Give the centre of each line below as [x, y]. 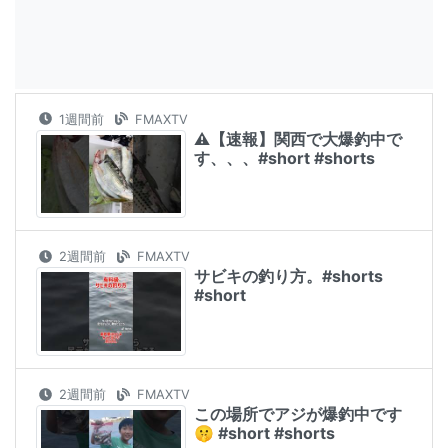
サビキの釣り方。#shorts [288, 276]
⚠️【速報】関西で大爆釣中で [298, 138]
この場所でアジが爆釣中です [298, 414]
